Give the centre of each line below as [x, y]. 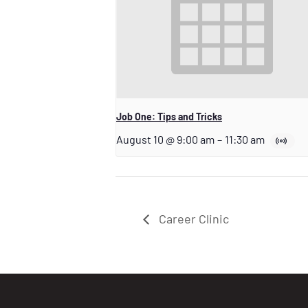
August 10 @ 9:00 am [165, 139]
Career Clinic [192, 218]
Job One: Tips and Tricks [169, 116]
